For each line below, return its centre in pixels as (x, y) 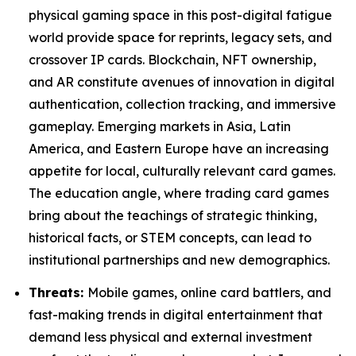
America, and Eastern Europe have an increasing (179, 148)
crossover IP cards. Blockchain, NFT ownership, (172, 59)
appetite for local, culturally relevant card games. (182, 170)
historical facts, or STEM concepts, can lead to (170, 237)
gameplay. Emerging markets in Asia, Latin (160, 126)
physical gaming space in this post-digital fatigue (180, 15)
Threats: (58, 293)
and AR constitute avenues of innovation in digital (182, 81)
